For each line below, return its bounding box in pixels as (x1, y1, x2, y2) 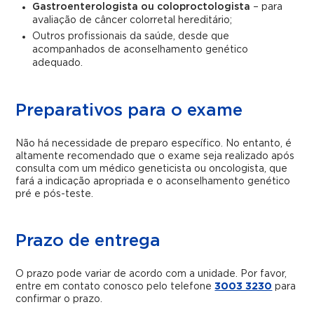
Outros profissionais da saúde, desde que (32, 32, 230, 41)
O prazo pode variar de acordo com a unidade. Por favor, (15, 269, 287, 279)
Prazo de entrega (15, 233, 161, 250)
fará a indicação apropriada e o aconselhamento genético (15, 177, 291, 186)
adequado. (32, 58, 83, 68)
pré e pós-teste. (15, 189, 94, 199)
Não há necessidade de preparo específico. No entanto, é (15, 139, 292, 149)
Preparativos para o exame (15, 102, 243, 119)
